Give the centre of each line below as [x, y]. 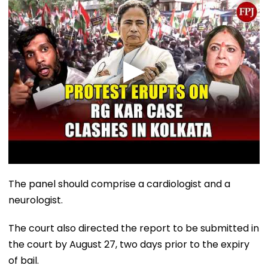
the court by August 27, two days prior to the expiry [129, 244]
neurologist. [36, 200]
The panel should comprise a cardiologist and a [119, 184]
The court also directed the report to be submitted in [134, 228]
